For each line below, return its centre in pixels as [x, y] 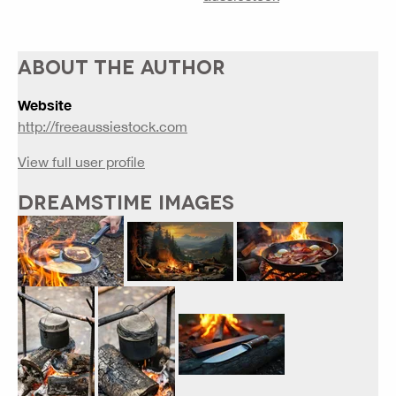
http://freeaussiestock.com [103, 127]
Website [45, 105]
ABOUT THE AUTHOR [122, 66]
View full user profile [81, 162]
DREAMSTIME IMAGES [126, 201]
